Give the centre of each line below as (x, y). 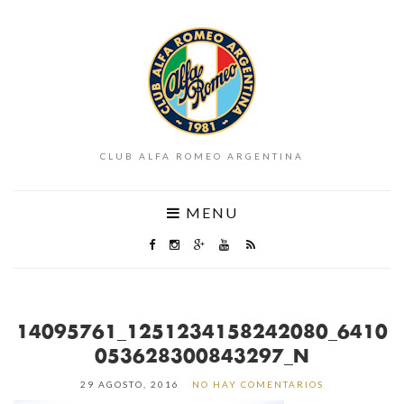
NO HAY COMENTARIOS (258, 384)
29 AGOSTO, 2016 (130, 384)
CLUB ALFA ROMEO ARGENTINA (202, 156)
